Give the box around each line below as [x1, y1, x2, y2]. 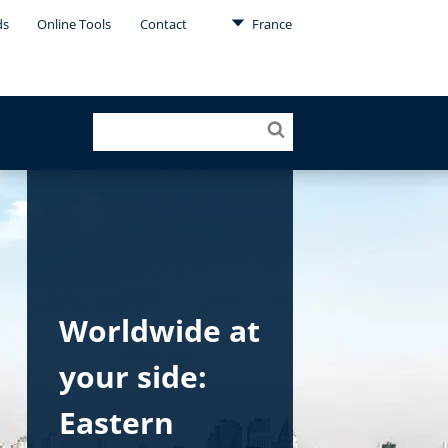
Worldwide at [59, 310, 260, 351]
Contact [139, 15, 187, 33]
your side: [59, 356, 207, 397]
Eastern [59, 402, 174, 443]
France [249, 15, 292, 33]
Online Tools [37, 15, 112, 33]
